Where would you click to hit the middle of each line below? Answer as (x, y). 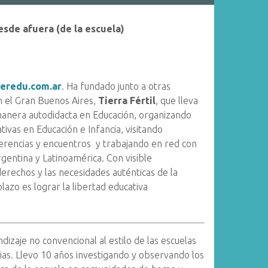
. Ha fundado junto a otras (116, 86)
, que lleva (177, 100)
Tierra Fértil (127, 100)
